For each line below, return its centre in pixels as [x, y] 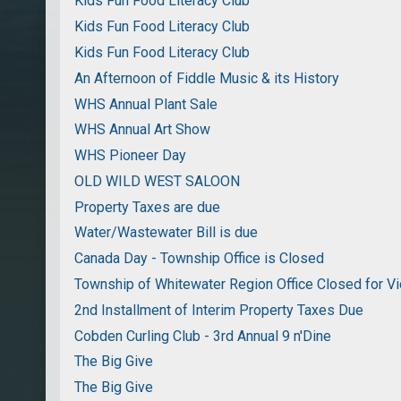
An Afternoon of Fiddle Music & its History [207, 78]
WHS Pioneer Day [131, 156]
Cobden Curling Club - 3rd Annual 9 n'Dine [203, 336]
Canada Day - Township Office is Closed [200, 259]
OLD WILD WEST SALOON [158, 181]
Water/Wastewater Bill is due [166, 233]
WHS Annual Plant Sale [146, 104]
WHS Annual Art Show [143, 130]
